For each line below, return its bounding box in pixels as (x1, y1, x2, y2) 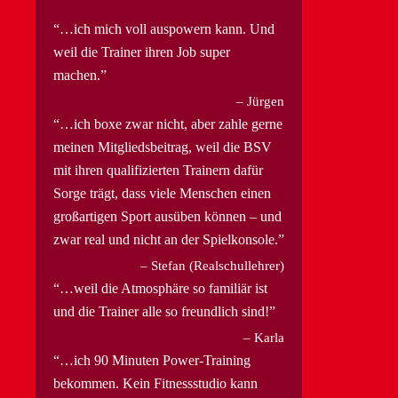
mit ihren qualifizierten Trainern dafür (53, 162, 263, 178)
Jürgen (247, 93, 284, 108)
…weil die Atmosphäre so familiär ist (60, 280, 267, 296)
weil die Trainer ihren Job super (53, 44, 230, 60)
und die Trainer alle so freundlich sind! (53, 303, 269, 319)
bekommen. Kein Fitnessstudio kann (53, 375, 258, 391)
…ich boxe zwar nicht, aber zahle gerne (60, 115, 283, 131)
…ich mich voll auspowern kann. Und (60, 20, 275, 36)
